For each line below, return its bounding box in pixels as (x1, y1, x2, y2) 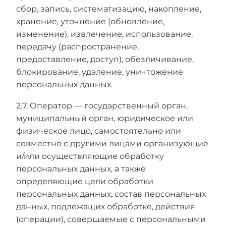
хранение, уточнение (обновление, (16, 16, 164, 26)
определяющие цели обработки (16, 177, 153, 187)
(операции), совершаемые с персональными (16, 214, 206, 224)
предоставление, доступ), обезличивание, (16, 54, 194, 64)
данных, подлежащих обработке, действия (16, 202, 195, 212)
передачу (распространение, (16, 41, 139, 51)
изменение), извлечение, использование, (16, 29, 193, 39)
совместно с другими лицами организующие (16, 139, 208, 149)
